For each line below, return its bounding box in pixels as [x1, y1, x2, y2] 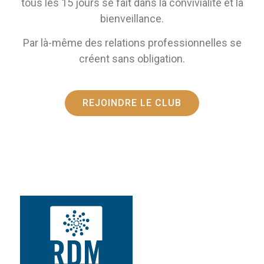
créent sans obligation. [79, 52, 185, 65]
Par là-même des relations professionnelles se [22, 37, 242, 49]
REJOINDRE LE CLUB [82, 97, 181, 109]
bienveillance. [100, 12, 164, 25]
